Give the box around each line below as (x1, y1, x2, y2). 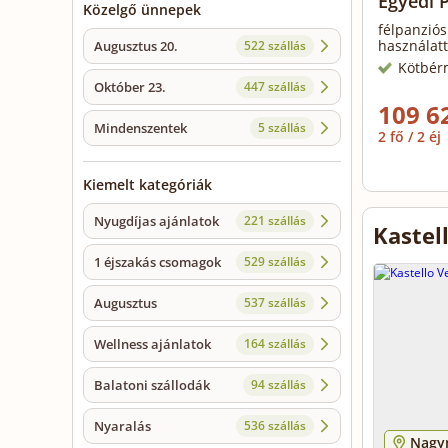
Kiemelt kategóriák (83, 175, 212, 195)
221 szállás (244, 212, 306, 230)
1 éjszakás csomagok (94, 253, 221, 272)
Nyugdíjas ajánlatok (94, 212, 219, 231)
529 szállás (244, 253, 306, 271)
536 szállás (244, 417, 306, 435)
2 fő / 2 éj (378, 127, 445, 146)
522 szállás (244, 37, 306, 55)
